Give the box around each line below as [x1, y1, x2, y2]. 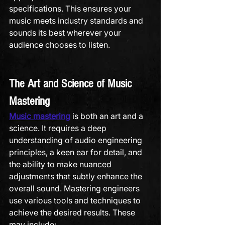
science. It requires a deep [9, 123, 108, 133]
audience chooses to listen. [9, 40, 110, 50]
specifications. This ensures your [9, 4, 133, 14]
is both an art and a [70, 111, 145, 121]
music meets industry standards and [9, 16, 145, 26]
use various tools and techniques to [9, 195, 143, 205]
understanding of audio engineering [9, 135, 144, 145]
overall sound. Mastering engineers [9, 183, 142, 193]
